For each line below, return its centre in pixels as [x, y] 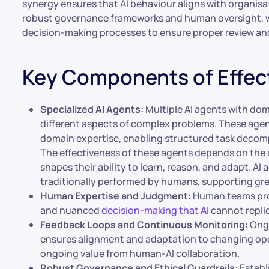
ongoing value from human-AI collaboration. [140, 253]
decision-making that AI [156, 210]
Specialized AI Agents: [92, 109]
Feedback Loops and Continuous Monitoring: [144, 225]
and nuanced [71, 210]
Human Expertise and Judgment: [116, 196]
